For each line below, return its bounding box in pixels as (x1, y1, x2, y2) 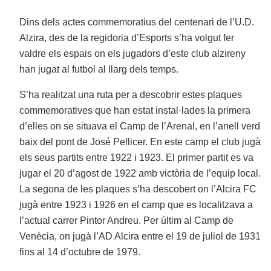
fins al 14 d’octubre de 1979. (19, 247, 141, 258)
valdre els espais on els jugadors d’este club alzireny (19, 48, 246, 59)
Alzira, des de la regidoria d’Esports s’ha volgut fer (19, 33, 235, 44)
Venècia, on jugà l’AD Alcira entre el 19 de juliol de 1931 (19, 231, 261, 242)
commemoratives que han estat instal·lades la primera (19, 105, 251, 116)
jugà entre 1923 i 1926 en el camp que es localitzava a (19, 200, 253, 211)
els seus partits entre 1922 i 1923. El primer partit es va (19, 152, 254, 163)
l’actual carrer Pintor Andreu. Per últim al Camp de (19, 215, 234, 226)
